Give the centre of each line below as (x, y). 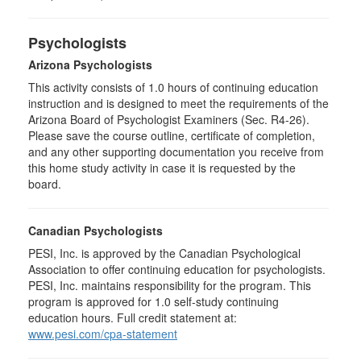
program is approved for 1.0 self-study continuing (154, 301)
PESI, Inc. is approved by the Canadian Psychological (164, 253)
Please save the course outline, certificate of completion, (172, 135)
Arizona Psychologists (90, 64)
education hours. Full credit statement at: (133, 317)
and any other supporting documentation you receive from (176, 151)
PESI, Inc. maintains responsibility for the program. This (170, 285)
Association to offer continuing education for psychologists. (177, 269)
